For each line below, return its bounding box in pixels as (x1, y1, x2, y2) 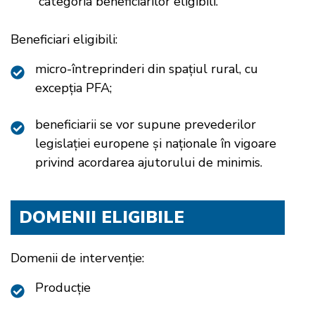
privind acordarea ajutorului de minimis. (35, 153, 262, 171)
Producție (35, 279, 91, 297)
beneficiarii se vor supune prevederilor (35, 115, 256, 133)
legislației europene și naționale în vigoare (35, 134, 276, 152)
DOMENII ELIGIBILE (18, 206, 184, 229)
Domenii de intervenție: (11, 250, 144, 267)
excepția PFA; (35, 79, 112, 96)
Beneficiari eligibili (11, 30, 115, 48)
